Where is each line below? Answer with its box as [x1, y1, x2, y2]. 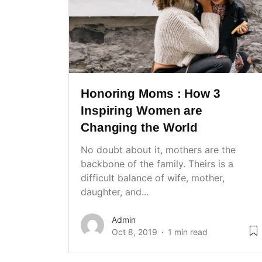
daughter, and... [81, 186, 149, 198]
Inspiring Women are [81, 104, 203, 118]
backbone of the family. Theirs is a [81, 158, 233, 170]
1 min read [168, 227, 208, 237]
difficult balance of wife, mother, [81, 172, 225, 184]
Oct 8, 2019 [112, 227, 157, 237]
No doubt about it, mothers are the [81, 144, 236, 156]
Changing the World [81, 120, 198, 135]
